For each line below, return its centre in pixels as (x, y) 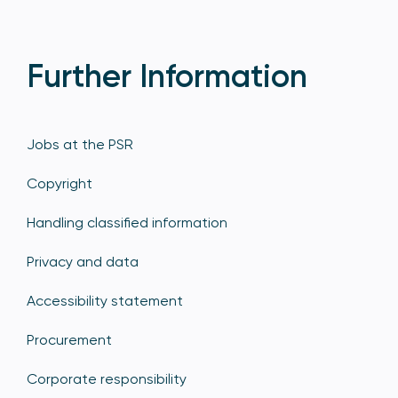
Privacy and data (83, 262)
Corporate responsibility (107, 379)
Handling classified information (127, 223)
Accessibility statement (105, 301)
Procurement (69, 340)
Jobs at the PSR (80, 145)
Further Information (167, 76)
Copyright (60, 184)
